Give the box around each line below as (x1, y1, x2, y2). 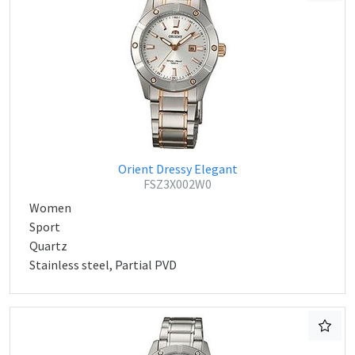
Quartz (29, 238, 67, 254)
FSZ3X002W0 (143, 176, 212, 192)
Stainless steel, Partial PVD (29, 257, 177, 273)
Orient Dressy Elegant (117, 161, 238, 177)
